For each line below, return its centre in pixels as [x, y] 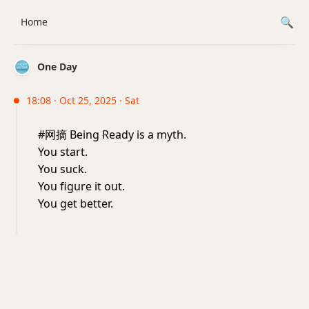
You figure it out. [81, 186]
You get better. [76, 203]
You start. [63, 152]
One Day [57, 67]
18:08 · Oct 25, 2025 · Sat [83, 100]
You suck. [62, 169]
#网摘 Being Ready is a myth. [112, 134]
